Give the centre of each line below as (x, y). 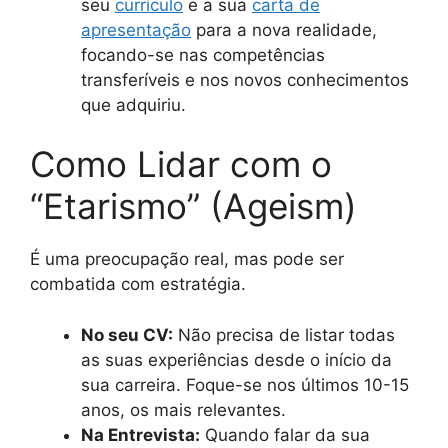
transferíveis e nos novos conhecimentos (245, 79)
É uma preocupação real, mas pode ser (187, 259)
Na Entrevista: (140, 434)
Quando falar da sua (285, 434)
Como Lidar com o (181, 164)
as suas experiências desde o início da (236, 359)
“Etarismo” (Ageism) (193, 206)
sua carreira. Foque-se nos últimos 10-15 (245, 384)
